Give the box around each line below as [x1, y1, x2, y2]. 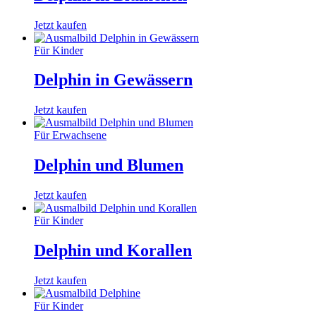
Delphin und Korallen [34, 241, 192, 260]
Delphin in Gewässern [34, 71, 193, 90]
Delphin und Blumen [34, 156, 183, 175]
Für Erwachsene [34, 129, 107, 142]
